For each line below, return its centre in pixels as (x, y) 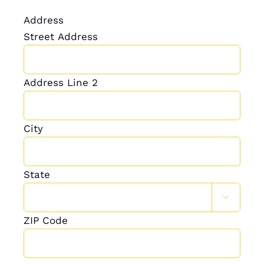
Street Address (60, 36)
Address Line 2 (60, 82)
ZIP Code (45, 220)
